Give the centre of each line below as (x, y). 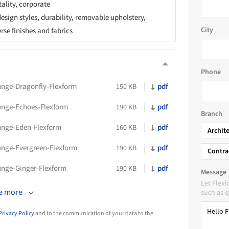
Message (214, 172)
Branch (212, 114)
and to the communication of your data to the (94, 213)
